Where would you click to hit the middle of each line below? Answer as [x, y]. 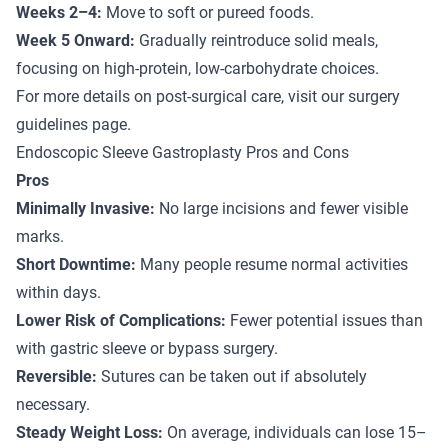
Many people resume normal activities [272, 264]
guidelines [52, 124]
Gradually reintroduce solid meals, [256, 40]
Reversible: [56, 376]
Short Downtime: [76, 264]
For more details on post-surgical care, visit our [182, 96]
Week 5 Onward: [75, 40]
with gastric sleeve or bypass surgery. [147, 348]
